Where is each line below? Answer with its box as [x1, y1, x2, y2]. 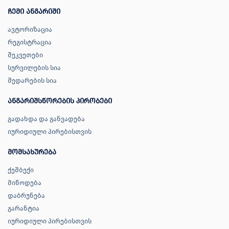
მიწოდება [8, 179, 41, 187]
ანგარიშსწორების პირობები [8, 97, 112, 106]
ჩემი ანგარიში [8, 7, 60, 16]
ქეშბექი [8, 166, 34, 174]
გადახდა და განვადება [8, 115, 85, 123]
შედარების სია [8, 77, 57, 85]
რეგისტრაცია [8, 38, 52, 47]
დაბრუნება [8, 192, 45, 200]
